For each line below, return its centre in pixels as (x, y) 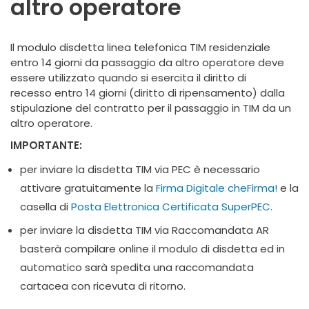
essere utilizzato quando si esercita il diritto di (128, 78)
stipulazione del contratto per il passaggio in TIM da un (151, 108)
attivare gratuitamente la (88, 188)
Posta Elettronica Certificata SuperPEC (171, 207)
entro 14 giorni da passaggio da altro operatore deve (147, 62)
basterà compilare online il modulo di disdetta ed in (152, 249)
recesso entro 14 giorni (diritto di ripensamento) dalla (148, 93)
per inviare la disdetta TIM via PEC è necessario (140, 169)
